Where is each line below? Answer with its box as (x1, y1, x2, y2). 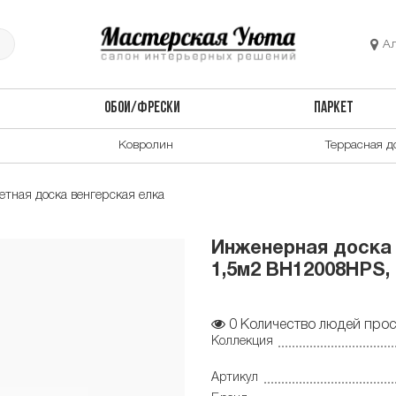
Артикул (211, 372, 258, 385)
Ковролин (118, 139, 173, 151)
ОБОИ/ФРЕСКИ (103, 101, 180, 117)
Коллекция (211, 335, 273, 347)
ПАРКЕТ (314, 101, 354, 117)
